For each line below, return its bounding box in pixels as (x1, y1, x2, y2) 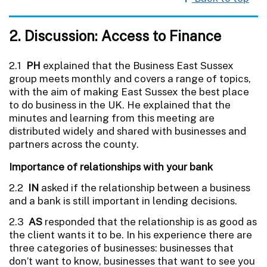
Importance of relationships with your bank (9, 160, 213, 173)
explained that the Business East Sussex (41, 59, 234, 72)
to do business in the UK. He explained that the (9, 98, 231, 111)
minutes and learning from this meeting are (9, 111, 215, 124)
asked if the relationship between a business (39, 181, 250, 194)
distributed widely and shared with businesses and (9, 125, 246, 137)
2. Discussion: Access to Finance (9, 27, 221, 44)
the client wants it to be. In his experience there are (9, 228, 252, 241)
